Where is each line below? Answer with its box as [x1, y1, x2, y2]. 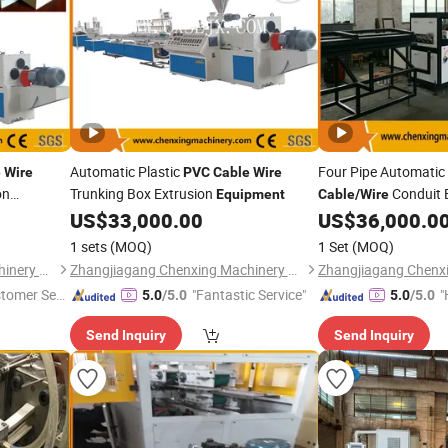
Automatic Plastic [69, 162, 183, 181]
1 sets [69, 237, 107, 256]
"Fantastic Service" [191, 285, 306, 304]
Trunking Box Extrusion [69, 184, 216, 203]
